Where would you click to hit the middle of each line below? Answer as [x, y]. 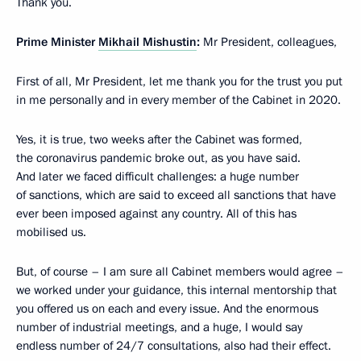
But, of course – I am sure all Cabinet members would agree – [180, 272]
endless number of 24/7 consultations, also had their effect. [174, 346]
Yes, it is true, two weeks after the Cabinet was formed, [159, 139]
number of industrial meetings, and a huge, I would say [159, 327]
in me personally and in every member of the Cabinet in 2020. [178, 100]
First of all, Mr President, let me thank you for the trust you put [179, 81]
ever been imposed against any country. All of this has [156, 214]
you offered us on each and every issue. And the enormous [167, 309]
